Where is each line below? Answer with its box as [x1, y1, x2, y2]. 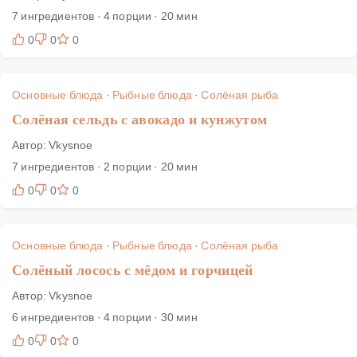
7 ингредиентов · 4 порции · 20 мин [12, 7, 198, 23]
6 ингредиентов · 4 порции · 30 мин [12, 308, 198, 324]
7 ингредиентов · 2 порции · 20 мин [12, 158, 198, 174]
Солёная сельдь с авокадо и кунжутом [12, 111, 268, 127]
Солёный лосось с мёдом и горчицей [12, 261, 253, 278]
